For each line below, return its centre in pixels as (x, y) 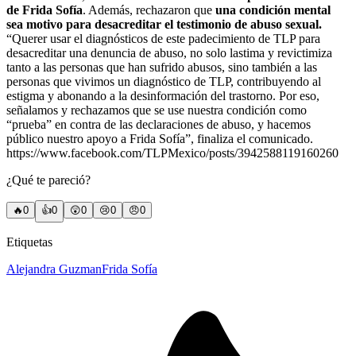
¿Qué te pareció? (48, 180)
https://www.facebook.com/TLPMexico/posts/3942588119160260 (172, 153)
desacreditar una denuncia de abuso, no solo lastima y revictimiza (169, 52)
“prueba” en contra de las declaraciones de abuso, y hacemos (159, 124)
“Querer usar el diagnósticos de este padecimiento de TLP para (163, 38)
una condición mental (273, 10)
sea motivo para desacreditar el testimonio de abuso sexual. (166, 24)
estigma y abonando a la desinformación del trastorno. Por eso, (163, 95)
